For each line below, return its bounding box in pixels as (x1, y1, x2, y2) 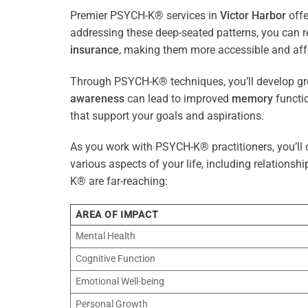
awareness (70, 91, 124, 105)
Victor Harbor (220, 8, 286, 22)
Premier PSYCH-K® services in (70, 8, 220, 22)
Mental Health (76, 230, 136, 243)
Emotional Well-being (76, 276, 165, 288)
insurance (70, 43, 119, 56)
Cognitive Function (76, 253, 156, 265)
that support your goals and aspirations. (70, 109, 264, 122)
